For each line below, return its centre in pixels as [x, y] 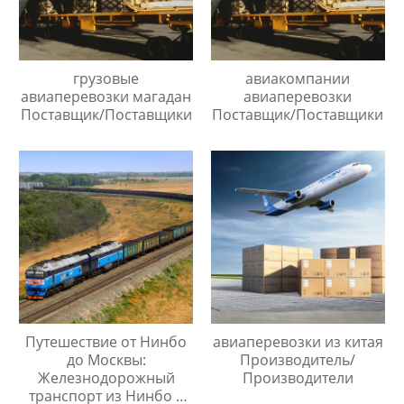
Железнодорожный [106, 378]
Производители [298, 378]
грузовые [106, 78]
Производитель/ [298, 360]
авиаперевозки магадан [106, 96]
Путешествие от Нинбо [106, 342]
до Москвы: [106, 360]
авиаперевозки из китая [298, 342]
